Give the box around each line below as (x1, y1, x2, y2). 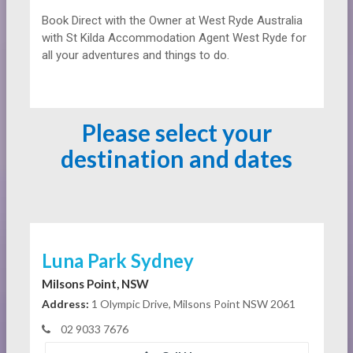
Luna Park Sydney (41, 249, 194, 273)
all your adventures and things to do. (41, 48, 229, 63)
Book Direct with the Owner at (41, 13, 199, 28)
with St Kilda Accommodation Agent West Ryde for (41, 31, 307, 46)
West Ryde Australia (198, 13, 303, 28)
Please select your (81, 118, 272, 147)
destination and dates (61, 144, 292, 173)
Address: (41, 297, 89, 311)
